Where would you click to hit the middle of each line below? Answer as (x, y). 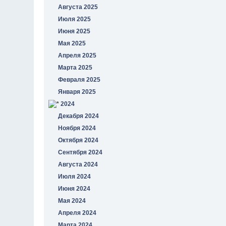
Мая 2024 (72, 201)
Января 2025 (77, 92)
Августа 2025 (78, 7)
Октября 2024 (78, 140)
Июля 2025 (75, 19)
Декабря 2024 (79, 116)
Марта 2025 (75, 67)
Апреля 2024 (77, 213)
